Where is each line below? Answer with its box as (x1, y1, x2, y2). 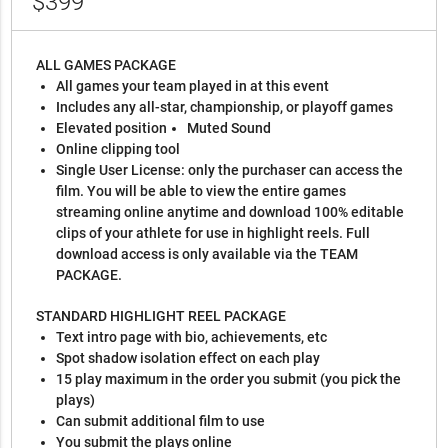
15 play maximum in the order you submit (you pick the (56, 371, 402, 388)
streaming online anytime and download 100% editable (56, 204, 405, 221)
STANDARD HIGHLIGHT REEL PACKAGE (36, 308, 290, 325)
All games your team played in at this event (56, 78, 330, 95)
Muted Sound (187, 120, 272, 137)
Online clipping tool (56, 141, 184, 158)
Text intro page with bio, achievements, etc (56, 329, 328, 346)
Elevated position (56, 120, 168, 137)
